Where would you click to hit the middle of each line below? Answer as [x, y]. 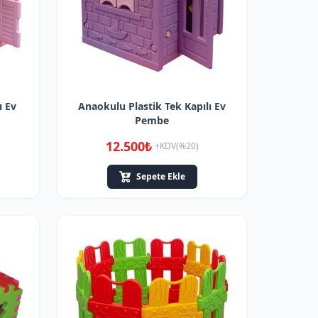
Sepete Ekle [160, 176]
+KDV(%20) [176, 146]
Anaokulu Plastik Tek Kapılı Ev [152, 106]
